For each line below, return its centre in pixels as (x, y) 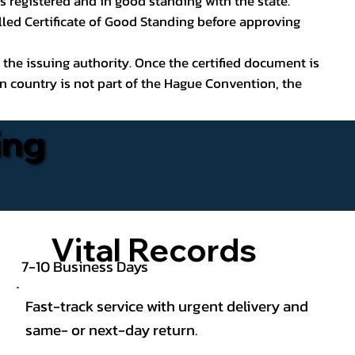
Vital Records (153, 250)
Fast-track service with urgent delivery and (167, 306)
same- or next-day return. (112, 330)
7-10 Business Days (86, 266)
